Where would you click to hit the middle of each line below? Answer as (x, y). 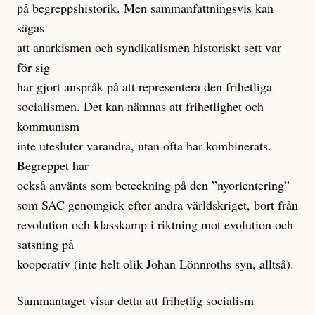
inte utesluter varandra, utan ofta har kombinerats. (144, 146)
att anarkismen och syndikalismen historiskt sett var (149, 47)
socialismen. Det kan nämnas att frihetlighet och (140, 107)
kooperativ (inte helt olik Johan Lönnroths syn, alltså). (155, 264)
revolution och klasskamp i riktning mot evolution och (155, 225)
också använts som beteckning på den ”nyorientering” (153, 185)
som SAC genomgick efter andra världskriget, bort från (157, 205)
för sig (33, 67)
